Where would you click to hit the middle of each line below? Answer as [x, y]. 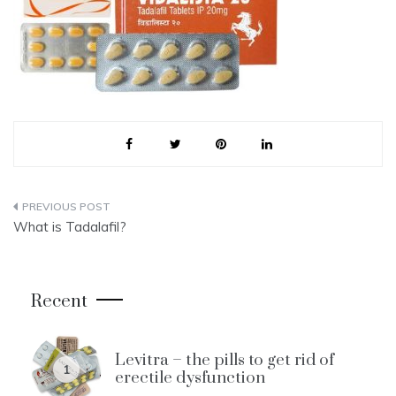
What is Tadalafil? [70, 227]
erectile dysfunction [190, 378]
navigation [71, 249]
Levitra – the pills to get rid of [225, 360]
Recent [59, 302]
